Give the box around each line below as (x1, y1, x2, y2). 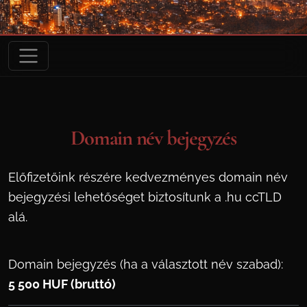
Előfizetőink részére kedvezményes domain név (8, 170, 288, 184)
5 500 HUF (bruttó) (8, 277, 116, 291)
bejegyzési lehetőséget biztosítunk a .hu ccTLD (8, 190, 282, 204)
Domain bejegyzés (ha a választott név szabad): (8, 257, 283, 271)
